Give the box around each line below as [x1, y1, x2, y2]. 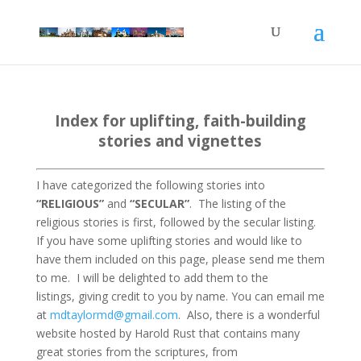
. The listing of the [189, 196, 286, 211]
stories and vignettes [98, 131, 263, 151]
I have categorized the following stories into [35, 177, 265, 193]
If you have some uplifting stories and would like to [35, 233, 302, 248]
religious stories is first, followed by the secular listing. [35, 214, 319, 230]
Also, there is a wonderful [186, 307, 320, 322]
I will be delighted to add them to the [76, 270, 268, 285]
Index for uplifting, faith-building [54, 110, 306, 131]
